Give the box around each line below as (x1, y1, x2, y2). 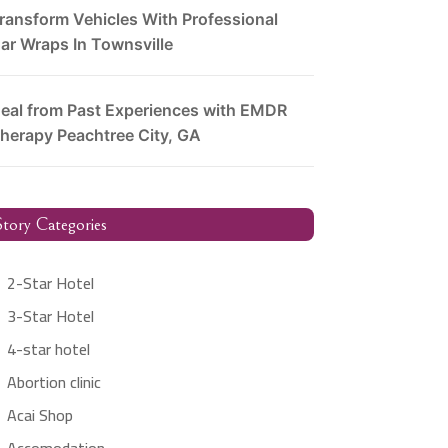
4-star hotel (6, 333, 90, 364)
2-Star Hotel (6, 267, 94, 298)
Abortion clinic (6, 366, 101, 397)
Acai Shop (6, 399, 73, 430)
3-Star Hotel (6, 300, 94, 331)
